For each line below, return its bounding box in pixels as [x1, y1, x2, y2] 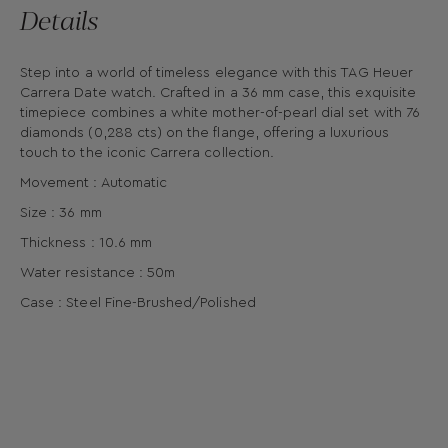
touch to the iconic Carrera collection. [20, 146, 274, 161]
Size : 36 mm [20, 206, 102, 221]
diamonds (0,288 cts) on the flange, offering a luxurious [20, 126, 389, 141]
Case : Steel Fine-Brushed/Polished [20, 296, 256, 311]
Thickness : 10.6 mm [20, 236, 152, 251]
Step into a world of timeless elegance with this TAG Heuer [20, 66, 413, 81]
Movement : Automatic [20, 176, 167, 191]
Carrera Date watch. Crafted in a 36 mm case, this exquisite [20, 86, 416, 101]
